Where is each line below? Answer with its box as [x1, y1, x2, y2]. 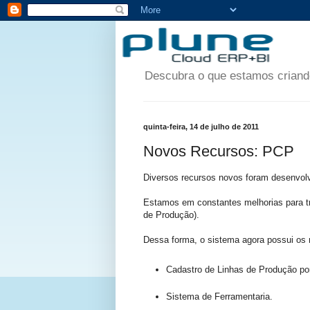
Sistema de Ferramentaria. [166, 291, 273, 302]
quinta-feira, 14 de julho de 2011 [143, 122, 259, 131]
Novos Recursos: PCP [143, 142, 294, 160]
